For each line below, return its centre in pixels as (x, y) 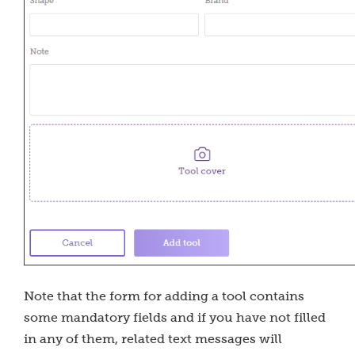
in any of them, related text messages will (153, 339)
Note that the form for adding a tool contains (164, 296)
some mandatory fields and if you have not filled (175, 317)
